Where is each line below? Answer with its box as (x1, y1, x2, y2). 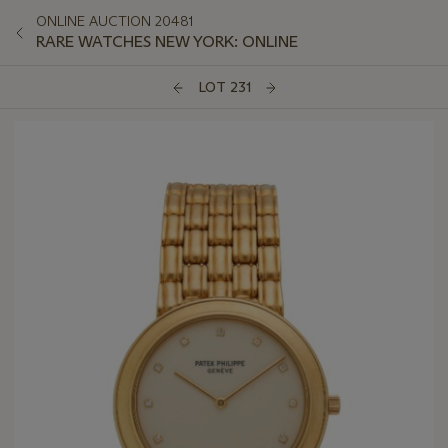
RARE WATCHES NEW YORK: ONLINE (36, 32, 299, 51)
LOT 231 (197, 78, 251, 97)
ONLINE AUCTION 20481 (36, 12, 193, 30)
